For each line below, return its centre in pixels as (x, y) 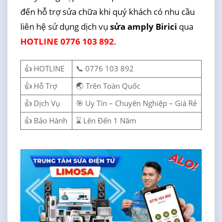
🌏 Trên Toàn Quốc (108, 86)
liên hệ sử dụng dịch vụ (65, 26)
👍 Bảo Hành (46, 120)
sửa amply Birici (144, 26)
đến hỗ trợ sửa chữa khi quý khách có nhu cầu (107, 11)
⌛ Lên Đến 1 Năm (106, 120)
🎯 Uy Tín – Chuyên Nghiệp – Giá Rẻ (137, 103)
